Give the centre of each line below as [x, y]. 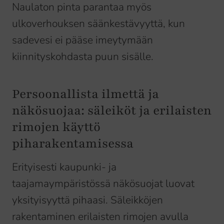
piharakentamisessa [73, 144]
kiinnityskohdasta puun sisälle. [83, 57]
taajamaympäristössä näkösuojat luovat [103, 184]
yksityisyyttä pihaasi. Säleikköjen [87, 200]
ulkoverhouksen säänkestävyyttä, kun [98, 24]
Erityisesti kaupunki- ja [64, 167]
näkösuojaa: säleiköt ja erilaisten [112, 111]
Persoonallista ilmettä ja [85, 94]
